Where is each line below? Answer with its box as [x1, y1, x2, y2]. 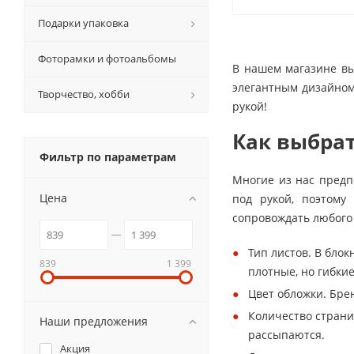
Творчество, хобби [38, 86, 130, 101]
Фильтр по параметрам [40, 149, 176, 164]
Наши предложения [40, 313, 148, 329]
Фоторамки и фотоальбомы [38, 51, 176, 66]
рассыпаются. [248, 326, 325, 342]
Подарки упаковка [38, 15, 129, 30]
